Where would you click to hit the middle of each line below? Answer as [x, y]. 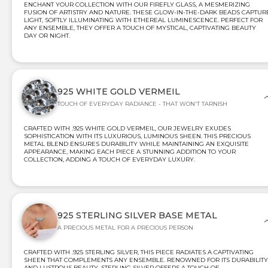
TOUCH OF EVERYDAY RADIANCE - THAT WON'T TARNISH [142, 104]
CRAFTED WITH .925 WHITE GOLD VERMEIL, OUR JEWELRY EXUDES [127, 129]
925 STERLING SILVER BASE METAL [137, 216]
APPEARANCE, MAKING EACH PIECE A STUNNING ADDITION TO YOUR [130, 152]
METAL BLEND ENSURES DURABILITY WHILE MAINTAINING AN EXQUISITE [136, 144]
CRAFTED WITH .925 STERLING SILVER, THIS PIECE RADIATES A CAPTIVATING [139, 252]
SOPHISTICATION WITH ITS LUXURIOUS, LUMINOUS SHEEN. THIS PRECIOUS [137, 136]
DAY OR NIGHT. [47, 36]
